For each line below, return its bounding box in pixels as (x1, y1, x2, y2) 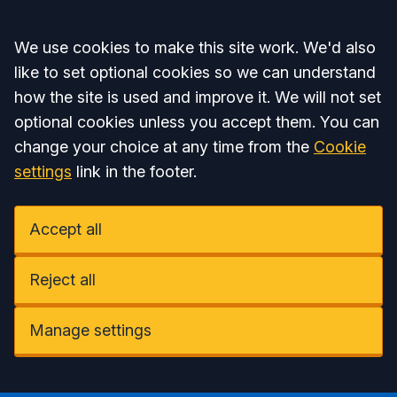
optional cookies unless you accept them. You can (14, 113, 379, 131)
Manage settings (29, 321, 152, 339)
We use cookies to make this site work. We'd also (14, 38, 376, 57)
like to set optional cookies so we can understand (14, 63, 376, 82)
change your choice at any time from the (14, 137, 314, 156)
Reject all (29, 270, 96, 289)
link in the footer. (72, 162, 197, 181)
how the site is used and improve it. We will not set (14, 88, 381, 106)
